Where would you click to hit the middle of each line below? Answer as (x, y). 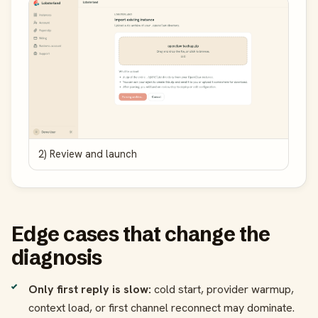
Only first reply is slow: (90, 289)
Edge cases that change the (141, 234)
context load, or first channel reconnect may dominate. (161, 307)
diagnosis (57, 257)
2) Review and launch (87, 154)
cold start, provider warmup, (223, 289)
